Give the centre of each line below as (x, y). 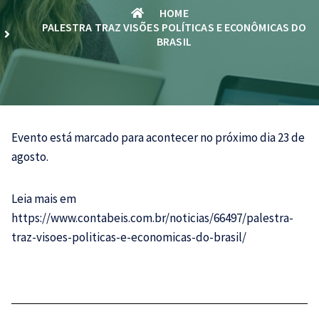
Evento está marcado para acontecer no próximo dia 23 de (158, 137)
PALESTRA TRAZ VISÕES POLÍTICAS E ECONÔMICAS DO (174, 27)
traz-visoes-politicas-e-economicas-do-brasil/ (129, 237)
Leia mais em (44, 199)
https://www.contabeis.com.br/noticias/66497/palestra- (152, 218)
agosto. (30, 157)
